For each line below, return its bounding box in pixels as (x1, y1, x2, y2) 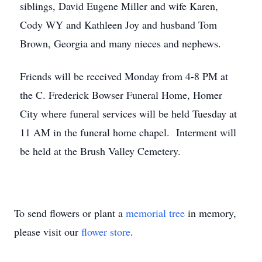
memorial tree (126, 206, 185, 220)
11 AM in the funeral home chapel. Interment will (20, 125, 236, 139)
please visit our (14, 225, 81, 239)
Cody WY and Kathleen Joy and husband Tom (20, 18, 217, 32)
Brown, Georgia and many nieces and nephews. (20, 36, 221, 50)
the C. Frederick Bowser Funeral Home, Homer (20, 88, 222, 102)
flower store (81, 225, 130, 239)
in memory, (185, 206, 236, 220)
